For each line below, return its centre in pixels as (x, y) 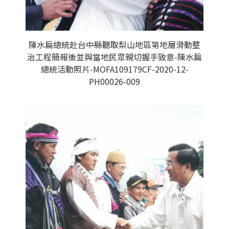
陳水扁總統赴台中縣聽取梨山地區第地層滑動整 (114, 44)
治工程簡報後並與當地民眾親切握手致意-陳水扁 (114, 57)
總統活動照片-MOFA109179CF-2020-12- (114, 69)
